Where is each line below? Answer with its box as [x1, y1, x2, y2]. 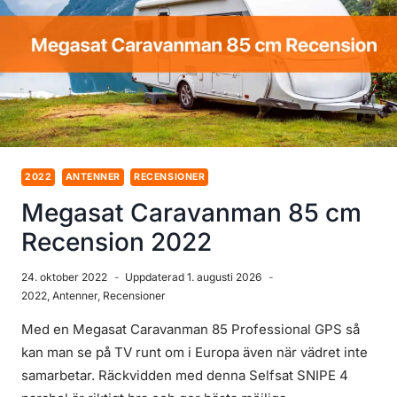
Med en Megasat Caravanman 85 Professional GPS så [21, 321, 360, 339]
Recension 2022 [21, 227, 212, 258]
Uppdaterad [125, 270, 184, 284]
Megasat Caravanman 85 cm [21, 198, 362, 229]
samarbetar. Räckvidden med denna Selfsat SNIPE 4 [21, 367, 348, 385]
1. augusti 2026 [187, 270, 262, 284]
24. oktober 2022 [21, 270, 107, 284]
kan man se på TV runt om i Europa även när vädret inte [21, 344, 368, 362]
